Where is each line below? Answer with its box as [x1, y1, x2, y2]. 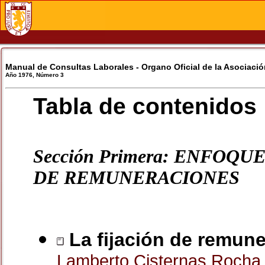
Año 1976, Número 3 [5, 72, 64, 78]
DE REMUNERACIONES [33, 167, 240, 188]
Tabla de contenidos [33, 93, 257, 119]
